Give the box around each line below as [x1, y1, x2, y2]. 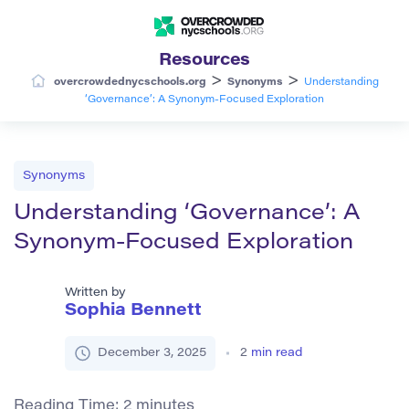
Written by [65, 286, 126, 299]
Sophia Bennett [65, 302, 202, 320]
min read [251, 346, 302, 359]
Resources [159, 52, 250, 69]
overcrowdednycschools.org [53, 77, 206, 88]
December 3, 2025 [98, 346, 206, 359]
